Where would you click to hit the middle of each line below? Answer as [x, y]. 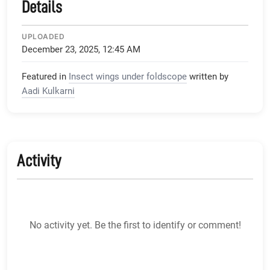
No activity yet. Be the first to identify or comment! [135, 225]
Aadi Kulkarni [48, 91]
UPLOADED [43, 37]
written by [209, 77]
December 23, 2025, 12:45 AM [81, 50]
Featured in [44, 77]
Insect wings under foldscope [128, 77]
